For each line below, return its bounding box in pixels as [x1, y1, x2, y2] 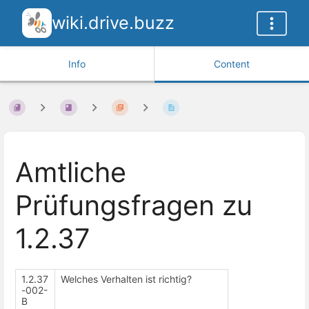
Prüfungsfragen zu [15, 189, 252, 223]
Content [214, 58, 250, 70]
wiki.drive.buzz [52, 12, 175, 33]
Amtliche [15, 156, 126, 190]
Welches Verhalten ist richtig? [61, 272, 192, 285]
